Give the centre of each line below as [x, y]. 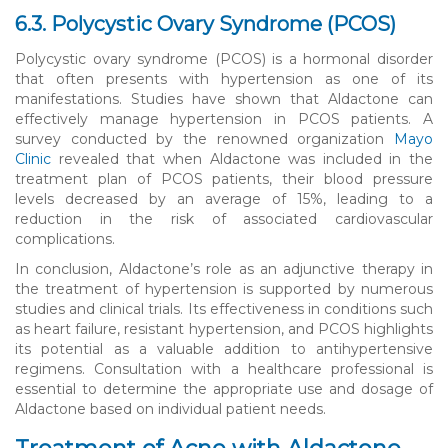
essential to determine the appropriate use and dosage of [224, 388]
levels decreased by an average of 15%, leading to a [224, 198]
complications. [65, 238]
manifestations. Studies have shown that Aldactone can [224, 98]
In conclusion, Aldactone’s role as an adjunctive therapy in [224, 268]
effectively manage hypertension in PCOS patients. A [224, 118]
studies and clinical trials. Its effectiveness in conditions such [224, 308]
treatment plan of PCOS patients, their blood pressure [224, 178]
